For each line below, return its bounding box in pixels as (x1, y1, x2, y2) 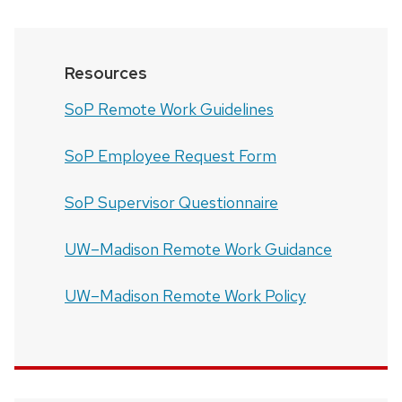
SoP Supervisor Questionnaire (65, 191, 278, 213)
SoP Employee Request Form (65, 144, 276, 166)
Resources (65, 62, 147, 83)
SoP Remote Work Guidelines (65, 98, 274, 119)
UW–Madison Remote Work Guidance (65, 238, 332, 259)
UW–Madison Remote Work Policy (65, 284, 306, 306)
